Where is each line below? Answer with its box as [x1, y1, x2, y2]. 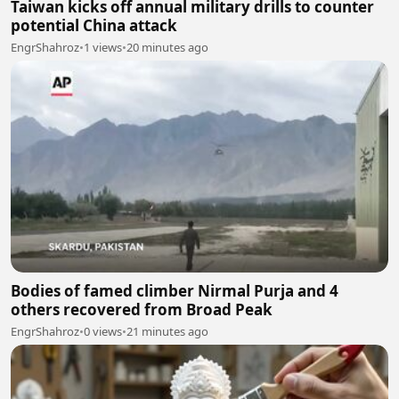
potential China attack [11, 14, 177, 36]
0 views [84, 323, 122, 340]
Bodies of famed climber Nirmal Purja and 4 [11, 281, 338, 302]
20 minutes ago [126, 38, 208, 55]
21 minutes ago [126, 323, 208, 340]
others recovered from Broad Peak [11, 299, 273, 321]
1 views [84, 38, 122, 55]
